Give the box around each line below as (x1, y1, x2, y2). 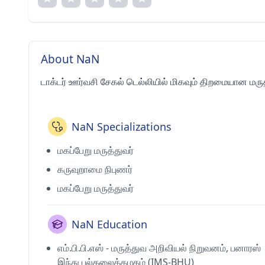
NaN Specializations (72, 119, 172, 134)
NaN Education (72, 217, 147, 231)
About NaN (41, 51, 99, 67)
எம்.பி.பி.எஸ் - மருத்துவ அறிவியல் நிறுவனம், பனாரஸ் (57, 241, 261, 254)
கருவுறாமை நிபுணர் (57, 163, 132, 176)
